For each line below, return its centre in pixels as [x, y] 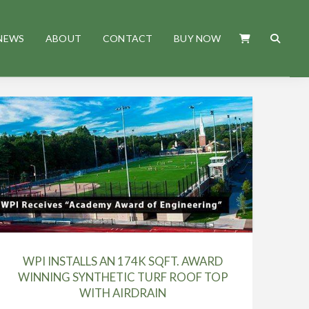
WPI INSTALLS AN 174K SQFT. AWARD [123, 261]
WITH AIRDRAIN [123, 292]
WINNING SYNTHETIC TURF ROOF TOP [123, 277]
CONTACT [128, 38]
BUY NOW [198, 38]
